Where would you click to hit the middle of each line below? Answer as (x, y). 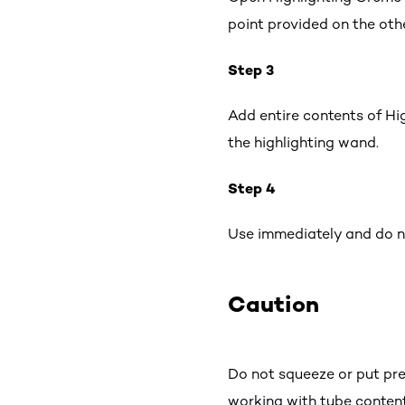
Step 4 (252, 188)
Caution (273, 304)
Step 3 (251, 69)
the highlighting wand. (303, 142)
